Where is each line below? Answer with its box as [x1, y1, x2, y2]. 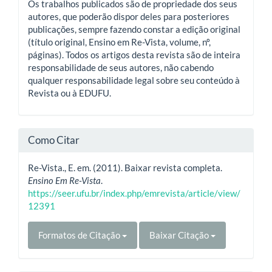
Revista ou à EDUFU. [28, 87, 111, 98]
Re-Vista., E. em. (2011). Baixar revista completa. [28, 162, 222, 173]
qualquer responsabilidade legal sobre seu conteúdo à [28, 74, 240, 86]
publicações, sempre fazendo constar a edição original [28, 23, 240, 35]
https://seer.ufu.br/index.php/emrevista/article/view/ [28, 188, 240, 199]
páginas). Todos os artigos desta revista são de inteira [28, 49, 240, 60]
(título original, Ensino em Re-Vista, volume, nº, [28, 36, 211, 47]
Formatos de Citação [38, 229, 122, 240]
